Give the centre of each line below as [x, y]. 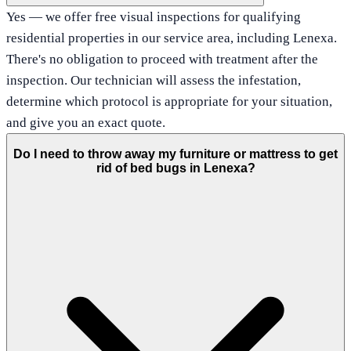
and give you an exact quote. [86, 122]
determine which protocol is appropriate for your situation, [169, 101]
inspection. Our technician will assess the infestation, [154, 80]
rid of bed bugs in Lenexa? [175, 168]
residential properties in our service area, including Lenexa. [172, 38]
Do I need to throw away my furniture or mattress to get [175, 154]
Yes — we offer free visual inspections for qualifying [154, 16]
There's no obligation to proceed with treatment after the [162, 59]
